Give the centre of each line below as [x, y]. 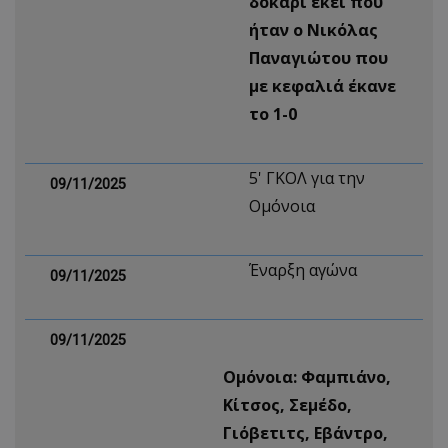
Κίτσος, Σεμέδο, [287, 405]
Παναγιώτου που [318, 58]
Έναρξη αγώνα [303, 270]
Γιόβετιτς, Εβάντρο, [305, 433]
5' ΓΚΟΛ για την [307, 178]
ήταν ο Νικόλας [313, 30]
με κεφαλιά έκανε [322, 86]
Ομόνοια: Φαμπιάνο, [307, 377]
